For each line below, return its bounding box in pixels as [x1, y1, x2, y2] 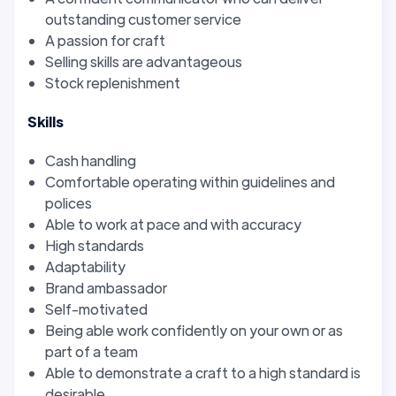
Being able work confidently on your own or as [45, 320, 343, 339]
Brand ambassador [45, 278, 167, 297]
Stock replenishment [45, 72, 180, 92]
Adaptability [45, 256, 126, 276]
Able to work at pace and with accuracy [45, 214, 301, 233]
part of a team [45, 341, 138, 361]
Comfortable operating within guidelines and [45, 171, 335, 191]
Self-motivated [45, 299, 148, 318]
